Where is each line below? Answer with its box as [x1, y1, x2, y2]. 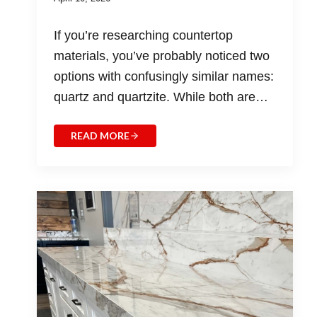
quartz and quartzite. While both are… [53, 90, 268, 105]
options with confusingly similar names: [53, 69, 274, 84]
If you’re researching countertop [53, 28, 233, 43]
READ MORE [70, 129, 129, 142]
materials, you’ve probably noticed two [53, 49, 270, 64]
